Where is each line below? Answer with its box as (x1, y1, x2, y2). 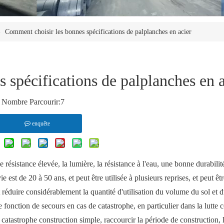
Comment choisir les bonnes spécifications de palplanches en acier (5, 28, 191, 36)
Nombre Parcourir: (1, 97, 60, 106)
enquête (31, 120, 50, 127)
